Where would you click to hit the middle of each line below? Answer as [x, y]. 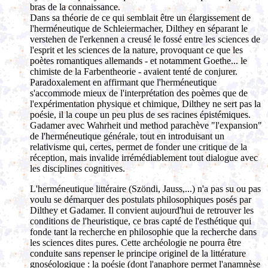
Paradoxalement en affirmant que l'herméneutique [123, 82]
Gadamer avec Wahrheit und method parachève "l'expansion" [146, 125]
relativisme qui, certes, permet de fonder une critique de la [138, 147]
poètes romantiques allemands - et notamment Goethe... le [138, 61]
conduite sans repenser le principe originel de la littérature [138, 253]
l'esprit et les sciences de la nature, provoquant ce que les [136, 50]
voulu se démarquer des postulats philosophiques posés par [141, 200]
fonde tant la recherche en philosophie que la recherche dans [143, 232]
